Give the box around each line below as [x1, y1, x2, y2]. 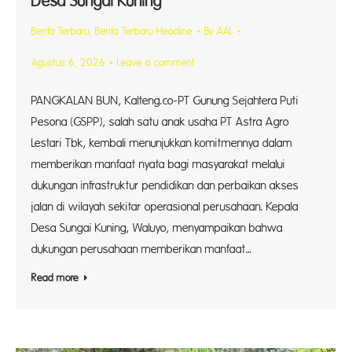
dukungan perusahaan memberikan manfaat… [31, 243, 252, 256]
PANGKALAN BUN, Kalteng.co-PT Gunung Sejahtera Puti [31, 94, 299, 108]
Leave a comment [117, 57, 195, 68]
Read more [31, 273, 79, 284]
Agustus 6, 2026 [31, 57, 105, 68]
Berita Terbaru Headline [95, 26, 192, 37]
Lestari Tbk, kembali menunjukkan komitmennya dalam [31, 137, 292, 150]
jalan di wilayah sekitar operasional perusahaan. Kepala [31, 200, 299, 214]
